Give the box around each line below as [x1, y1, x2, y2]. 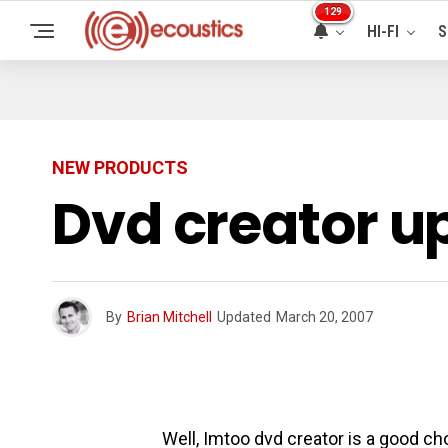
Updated [217, 309, 271, 325]
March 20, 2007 [276, 309, 373, 325]
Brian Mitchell [127, 309, 212, 325]
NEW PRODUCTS [52, 157, 188, 178]
